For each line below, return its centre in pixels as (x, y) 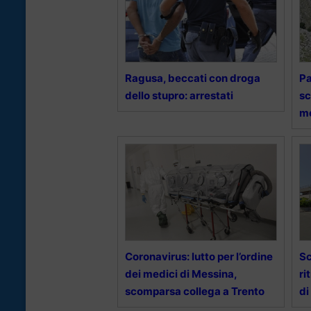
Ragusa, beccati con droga (193, 78)
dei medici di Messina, (181, 274)
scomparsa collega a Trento (195, 292)
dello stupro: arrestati (179, 96)
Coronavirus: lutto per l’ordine (199, 257)
